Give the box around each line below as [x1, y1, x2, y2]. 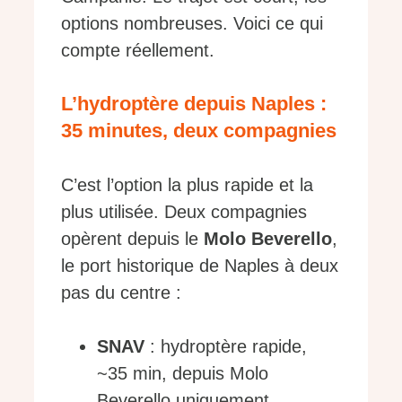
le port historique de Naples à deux [61, 255, 338, 275]
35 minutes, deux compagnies [61, 118, 336, 142]
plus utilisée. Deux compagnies [61, 201, 307, 222]
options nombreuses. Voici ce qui [61, 13, 323, 33]
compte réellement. [61, 39, 214, 60]
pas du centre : [61, 282, 181, 302]
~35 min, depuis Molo [97, 363, 268, 383]
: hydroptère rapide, [144, 336, 307, 356]
